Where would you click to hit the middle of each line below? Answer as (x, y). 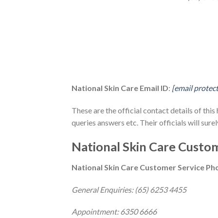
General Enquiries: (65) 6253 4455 (129, 189)
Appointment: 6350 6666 (114, 212)
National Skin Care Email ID (120, 88)
